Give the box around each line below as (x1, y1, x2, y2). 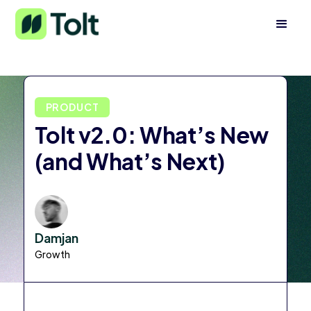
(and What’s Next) (34, 147, 226, 176)
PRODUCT (45, 101, 99, 114)
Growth (34, 248, 70, 261)
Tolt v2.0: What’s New (34, 121, 269, 149)
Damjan (34, 230, 78, 246)
